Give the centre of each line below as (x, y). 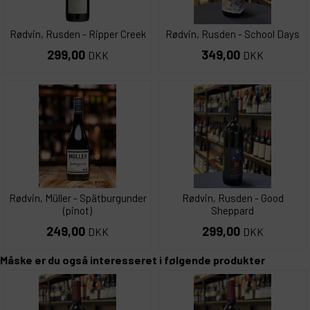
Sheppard (232, 211)
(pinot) (77, 211)
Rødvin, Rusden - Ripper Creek (77, 34)
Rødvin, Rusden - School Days (232, 34)
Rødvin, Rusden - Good (232, 198)
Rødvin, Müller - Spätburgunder (77, 198)
